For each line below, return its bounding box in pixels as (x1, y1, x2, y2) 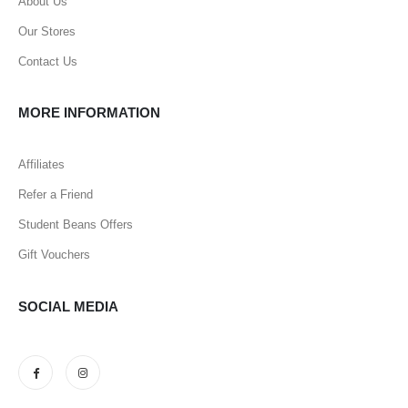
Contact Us (18, 54, 77, 68)
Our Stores (18, 24, 76, 38)
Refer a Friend (18, 188, 93, 202)
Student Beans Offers (18, 218, 133, 232)
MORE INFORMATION (18, 105, 160, 121)
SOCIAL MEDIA (18, 298, 118, 314)
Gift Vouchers (18, 248, 90, 262)
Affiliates (18, 158, 65, 172)
